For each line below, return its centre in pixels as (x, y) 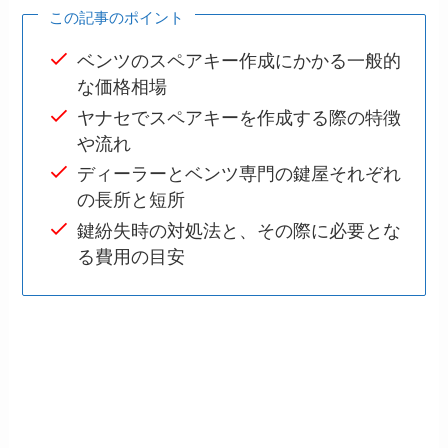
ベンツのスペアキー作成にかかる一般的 (239, 59)
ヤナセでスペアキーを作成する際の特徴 (239, 115)
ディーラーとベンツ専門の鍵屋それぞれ (239, 172)
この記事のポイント (117, 16)
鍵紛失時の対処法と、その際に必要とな (239, 228)
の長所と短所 (131, 198)
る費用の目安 (131, 254)
